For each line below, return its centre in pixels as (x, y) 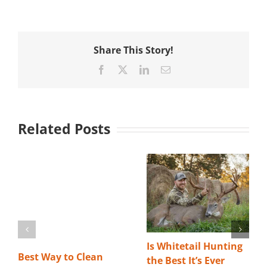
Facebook (124, 69)
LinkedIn (166, 69)
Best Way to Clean (60, 257)
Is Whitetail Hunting (195, 246)
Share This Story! (133, 50)
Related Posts (64, 129)
